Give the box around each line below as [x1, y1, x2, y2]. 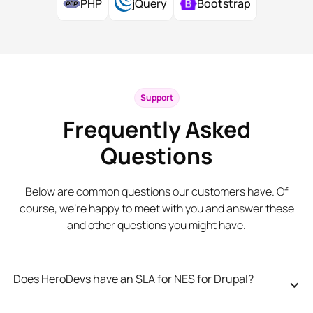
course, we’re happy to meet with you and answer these [19, 200, 294, 216]
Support [140, 91, 173, 103]
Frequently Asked [62, 113, 251, 145]
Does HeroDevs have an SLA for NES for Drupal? [13, 270, 254, 286]
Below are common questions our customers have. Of [24, 183, 289, 199]
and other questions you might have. [67, 217, 246, 233]
